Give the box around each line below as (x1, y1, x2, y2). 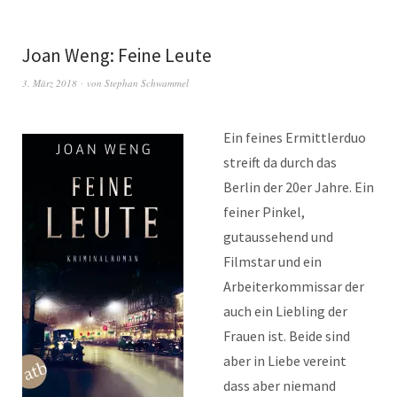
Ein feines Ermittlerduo (223, 128, 366, 147)
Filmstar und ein (223, 253, 322, 271)
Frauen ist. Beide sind (223, 327, 350, 346)
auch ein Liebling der (223, 302, 347, 321)
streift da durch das (223, 153, 337, 172)
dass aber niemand (223, 377, 336, 395)
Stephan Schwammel (105, 76, 189, 90)
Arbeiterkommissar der (223, 277, 364, 296)
